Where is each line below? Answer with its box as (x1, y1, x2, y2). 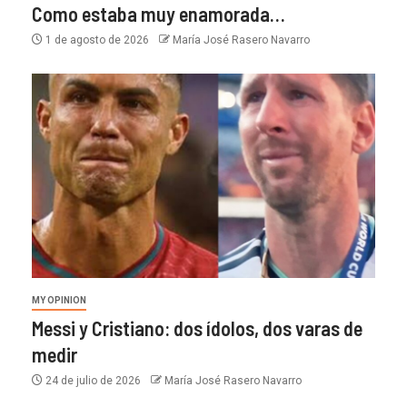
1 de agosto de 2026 (43, 34, 152, 47)
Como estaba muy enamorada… (32, 2, 285, 26)
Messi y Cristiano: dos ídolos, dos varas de (32, 316, 362, 341)
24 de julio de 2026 (43, 374, 144, 388)
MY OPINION (32, 295, 86, 306)
